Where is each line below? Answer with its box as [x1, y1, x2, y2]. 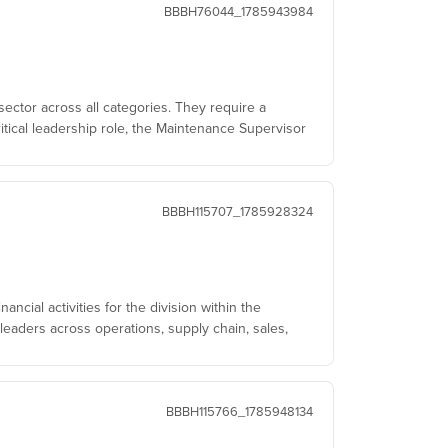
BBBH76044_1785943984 [164, 2, 313, 20]
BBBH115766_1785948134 [166, 402, 313, 420]
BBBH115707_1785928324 [162, 202, 313, 220]
